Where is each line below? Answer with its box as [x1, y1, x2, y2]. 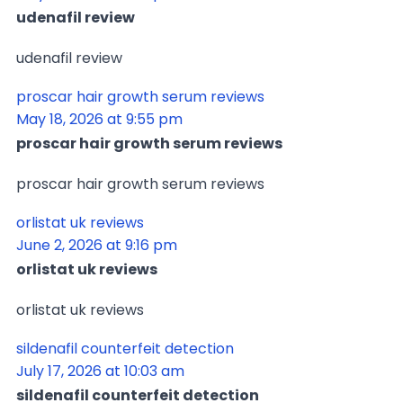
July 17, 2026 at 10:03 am [16, 360, 184, 381]
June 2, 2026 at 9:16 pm [16, 234, 177, 255]
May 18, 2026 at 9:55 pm [16, 108, 183, 130]
